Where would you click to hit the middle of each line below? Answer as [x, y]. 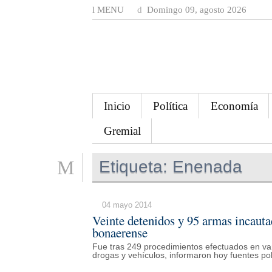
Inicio [117, 106]
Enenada [205, 166]
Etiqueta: [134, 166]
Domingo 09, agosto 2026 [195, 10]
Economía [234, 106]
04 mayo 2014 [127, 205]
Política [171, 106]
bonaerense [120, 232]
